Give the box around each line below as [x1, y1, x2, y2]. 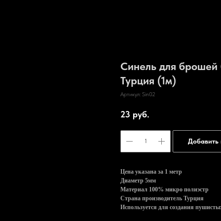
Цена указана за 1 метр [120, 168, 182, 175]
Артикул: [120, 91, 142, 98]
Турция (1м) [120, 74, 176, 87]
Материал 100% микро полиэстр [120, 185, 209, 193]
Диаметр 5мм [120, 177, 156, 184]
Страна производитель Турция [120, 194, 204, 202]
